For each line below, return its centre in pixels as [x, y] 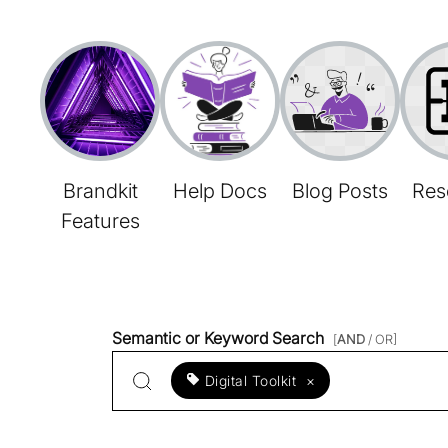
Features [100, 220]
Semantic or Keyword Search [220, 337]
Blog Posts [340, 190]
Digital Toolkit [250, 380]
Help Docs [220, 190]
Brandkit [100, 190]
